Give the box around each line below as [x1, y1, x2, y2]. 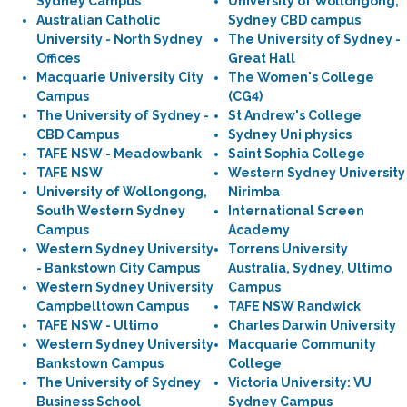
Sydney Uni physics [228, 127, 352, 142]
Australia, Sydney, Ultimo [228, 261, 392, 275]
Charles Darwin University [228, 318, 396, 333]
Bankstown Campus [36, 356, 164, 371]
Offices [36, 51, 80, 65]
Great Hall [228, 51, 295, 65]
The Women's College [228, 70, 374, 84]
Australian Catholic [36, 13, 160, 27]
